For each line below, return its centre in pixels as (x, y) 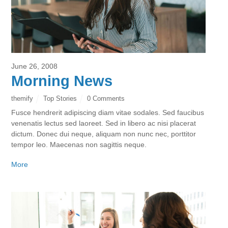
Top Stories (60, 99)
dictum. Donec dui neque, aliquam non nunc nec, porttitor (104, 134)
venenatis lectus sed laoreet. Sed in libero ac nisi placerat (104, 123)
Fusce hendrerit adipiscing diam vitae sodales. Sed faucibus (108, 113)
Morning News (62, 81)
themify (22, 99)
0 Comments (106, 99)
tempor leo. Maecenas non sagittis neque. (79, 145)
